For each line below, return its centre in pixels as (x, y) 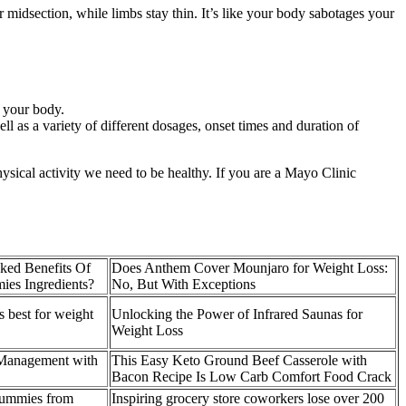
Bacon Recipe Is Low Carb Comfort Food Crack (251, 377)
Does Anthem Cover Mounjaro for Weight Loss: (250, 268)
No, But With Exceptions (184, 285)
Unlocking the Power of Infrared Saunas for (237, 314)
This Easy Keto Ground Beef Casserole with (239, 361)
